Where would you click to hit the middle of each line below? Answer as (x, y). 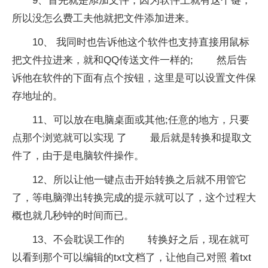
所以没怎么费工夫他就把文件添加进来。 (103, 18)
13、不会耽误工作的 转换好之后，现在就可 (141, 239)
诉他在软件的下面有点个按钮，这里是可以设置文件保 (134, 78)
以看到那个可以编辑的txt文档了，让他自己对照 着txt (132, 257)
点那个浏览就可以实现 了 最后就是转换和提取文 (132, 138)
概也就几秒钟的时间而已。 (73, 215)
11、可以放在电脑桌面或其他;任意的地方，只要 (141, 120)
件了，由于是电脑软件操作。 (78, 156)
